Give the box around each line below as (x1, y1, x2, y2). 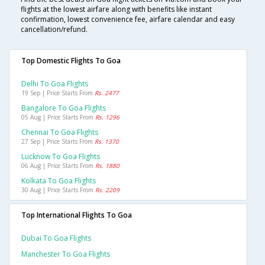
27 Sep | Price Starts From (21, 137, 95, 146)
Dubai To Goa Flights (21, 233, 91, 244)
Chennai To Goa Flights (21, 127, 98, 138)
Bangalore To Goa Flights (21, 103, 106, 114)
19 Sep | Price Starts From (21, 89, 95, 98)
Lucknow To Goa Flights (21, 151, 100, 162)
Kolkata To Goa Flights (21, 176, 96, 186)
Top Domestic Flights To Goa (21, 56, 121, 66)
